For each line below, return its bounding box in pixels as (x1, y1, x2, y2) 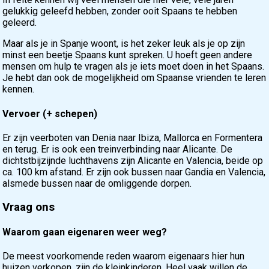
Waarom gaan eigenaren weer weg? (2, 226, 168, 238)
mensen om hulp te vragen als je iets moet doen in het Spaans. (2, 61, 265, 73)
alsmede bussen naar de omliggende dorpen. (2, 177, 192, 189)
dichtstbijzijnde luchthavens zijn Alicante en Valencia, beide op (2, 154, 264, 166)
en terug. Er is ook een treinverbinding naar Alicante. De (2, 143, 233, 155)
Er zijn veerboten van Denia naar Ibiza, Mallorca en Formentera (2, 131, 263, 144)
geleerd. (2, 17, 37, 29)
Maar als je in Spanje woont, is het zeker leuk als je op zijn (2, 38, 246, 50)
